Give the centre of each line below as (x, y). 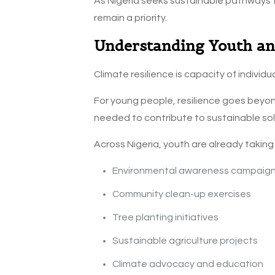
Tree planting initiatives (165, 218)
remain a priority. (130, 18)
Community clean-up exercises (181, 194)
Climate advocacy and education (188, 264)
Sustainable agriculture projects (185, 241)
